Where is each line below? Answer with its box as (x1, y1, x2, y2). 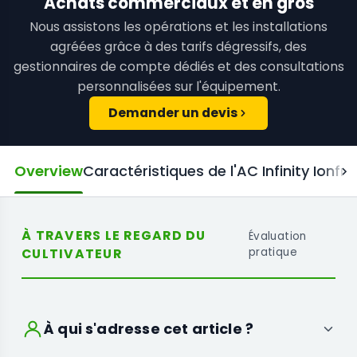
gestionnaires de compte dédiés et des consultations (13, 57, 344, 76)
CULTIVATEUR (22, 245, 122, 264)
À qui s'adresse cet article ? (44, 319, 254, 339)
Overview (14, 161, 83, 182)
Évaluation (248, 229, 307, 245)
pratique (248, 245, 298, 261)
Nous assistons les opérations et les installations (29, 18, 328, 37)
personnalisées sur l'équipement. (76, 77, 280, 96)
